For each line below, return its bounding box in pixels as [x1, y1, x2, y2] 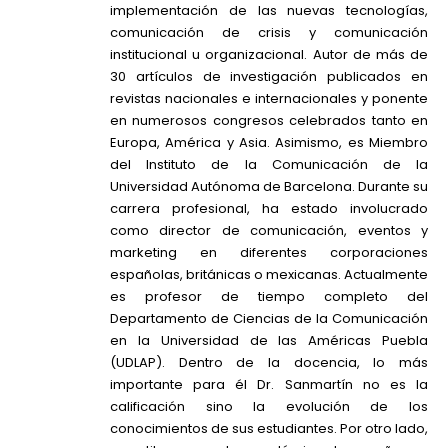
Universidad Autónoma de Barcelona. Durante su [110, 177, 428, 197]
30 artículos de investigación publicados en [110, 67, 428, 87]
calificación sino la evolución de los [110, 397, 428, 417]
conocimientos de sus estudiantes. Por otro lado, [110, 419, 428, 439]
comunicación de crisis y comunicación [110, 23, 428, 43]
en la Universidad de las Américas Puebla [110, 331, 428, 351]
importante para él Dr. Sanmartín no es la [110, 375, 428, 395]
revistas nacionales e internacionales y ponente [110, 89, 428, 109]
